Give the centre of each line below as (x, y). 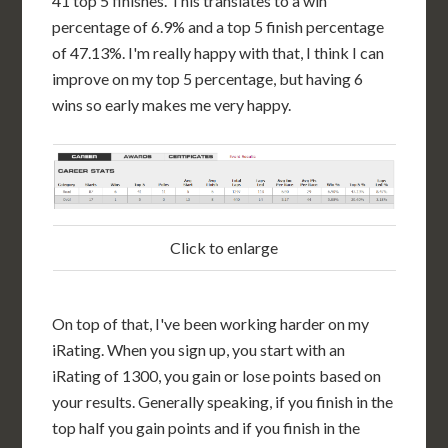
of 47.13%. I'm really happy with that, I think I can (218, 52)
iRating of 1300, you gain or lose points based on (217, 375)
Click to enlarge (224, 247)
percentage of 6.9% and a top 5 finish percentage (218, 26)
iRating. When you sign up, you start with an (199, 349)
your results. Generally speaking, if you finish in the (223, 401)
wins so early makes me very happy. (172, 104)
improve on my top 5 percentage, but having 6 (208, 78)
